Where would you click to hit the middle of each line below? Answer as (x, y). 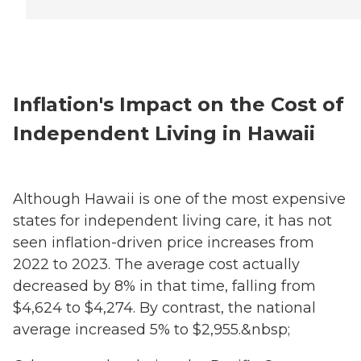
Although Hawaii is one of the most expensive (179, 199)
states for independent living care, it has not (172, 221)
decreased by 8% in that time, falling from (164, 286)
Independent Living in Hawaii (164, 134)
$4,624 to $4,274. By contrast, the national (164, 308)
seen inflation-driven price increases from (164, 243)
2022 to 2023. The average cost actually (156, 265)
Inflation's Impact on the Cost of (178, 105)
